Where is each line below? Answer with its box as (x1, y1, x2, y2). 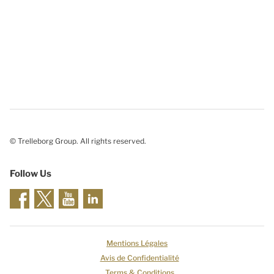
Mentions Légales (106, 239, 168, 248)
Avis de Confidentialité (100, 253, 179, 262)
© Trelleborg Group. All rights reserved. (10, 136, 146, 146)
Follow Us (10, 168, 51, 179)
